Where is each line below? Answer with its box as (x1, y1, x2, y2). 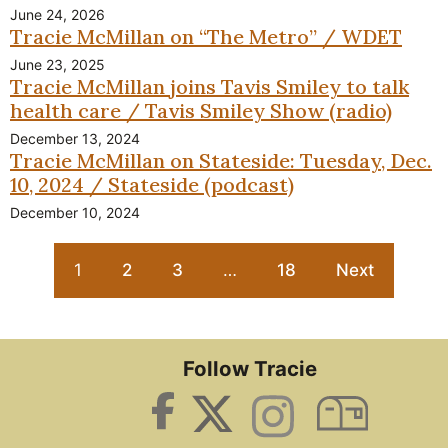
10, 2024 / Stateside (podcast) (10, 171, 294, 197)
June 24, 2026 (10, 5, 105, 23)
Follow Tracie (183, 355, 317, 381)
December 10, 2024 (10, 203, 140, 221)
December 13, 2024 (10, 129, 140, 147)
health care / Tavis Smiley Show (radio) (10, 97, 392, 123)
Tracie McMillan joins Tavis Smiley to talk (10, 73, 409, 99)
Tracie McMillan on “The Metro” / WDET (10, 23, 402, 49)
